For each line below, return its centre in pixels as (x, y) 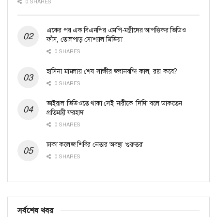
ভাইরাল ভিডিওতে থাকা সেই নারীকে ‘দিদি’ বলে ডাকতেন (115, 103)
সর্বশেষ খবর (35, 210)
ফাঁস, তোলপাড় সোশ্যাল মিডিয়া (85, 39)
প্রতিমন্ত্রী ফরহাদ (65, 112)
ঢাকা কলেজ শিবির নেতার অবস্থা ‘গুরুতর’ (95, 144)
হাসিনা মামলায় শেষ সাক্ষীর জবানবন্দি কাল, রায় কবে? (112, 71)
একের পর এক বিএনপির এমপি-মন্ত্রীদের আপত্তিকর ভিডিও (116, 30)
